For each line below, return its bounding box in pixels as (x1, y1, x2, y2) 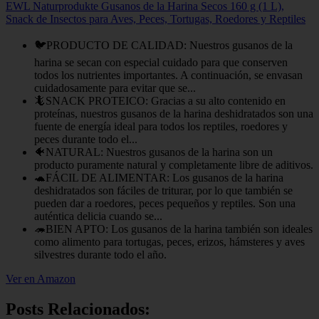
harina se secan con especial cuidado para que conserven (34, 56, 288, 69)
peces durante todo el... (34, 133, 137, 146)
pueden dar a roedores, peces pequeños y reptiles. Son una (34, 197, 296, 210)
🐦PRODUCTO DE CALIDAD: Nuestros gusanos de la (34, 39, 293, 52)
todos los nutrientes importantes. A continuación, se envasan (34, 69, 303, 82)
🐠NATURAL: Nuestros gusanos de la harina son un (34, 146, 273, 159)
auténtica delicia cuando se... (34, 210, 162, 223)
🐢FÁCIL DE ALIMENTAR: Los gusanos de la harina (34, 172, 283, 184)
